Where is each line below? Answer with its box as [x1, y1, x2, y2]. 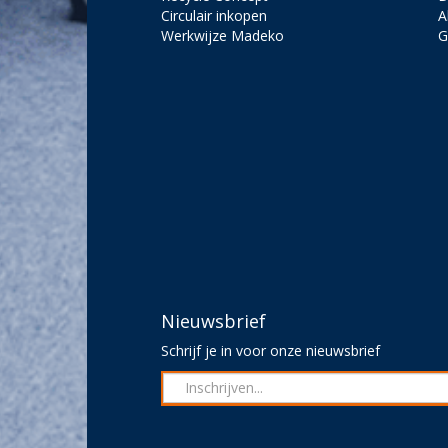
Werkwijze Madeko [160, 25, 284, 45]
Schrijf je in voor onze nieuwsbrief [160, 340, 380, 360]
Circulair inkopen [160, 5, 267, 25]
